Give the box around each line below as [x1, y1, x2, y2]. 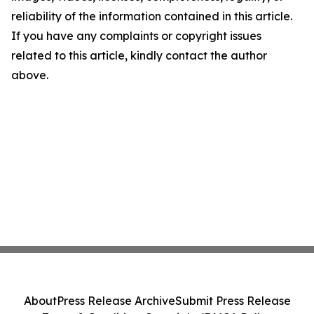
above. [11, 68, 48, 82]
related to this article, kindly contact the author [11, 48, 267, 62]
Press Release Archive [56, 294, 175, 308]
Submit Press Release [175, 294, 291, 308]
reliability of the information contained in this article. [11, 9, 292, 23]
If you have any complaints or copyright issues [11, 29, 261, 43]
